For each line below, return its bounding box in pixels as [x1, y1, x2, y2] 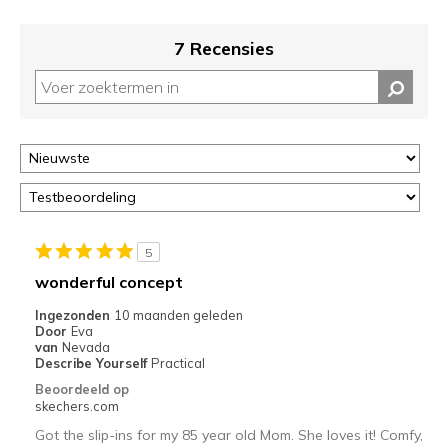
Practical [150, 354, 205, 371]
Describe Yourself [34, 354, 151, 371]
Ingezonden [34, 306, 114, 323]
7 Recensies [174, 36, 274, 60]
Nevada [61, 338, 110, 355]
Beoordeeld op [34, 380, 129, 397]
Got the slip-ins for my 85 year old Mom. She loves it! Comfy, [34, 425, 423, 444]
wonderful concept [34, 271, 183, 292]
